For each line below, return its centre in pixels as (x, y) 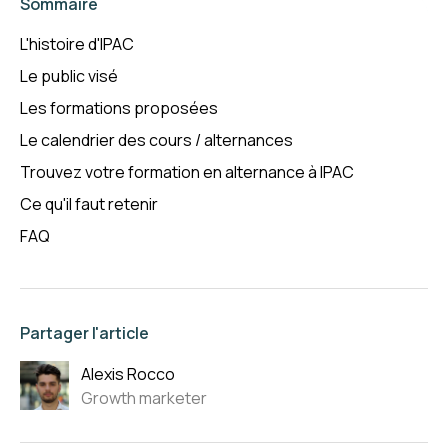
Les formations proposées (119, 108)
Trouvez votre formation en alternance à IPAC (187, 172)
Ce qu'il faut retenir (89, 204)
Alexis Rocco (128, 373)
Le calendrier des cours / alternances (156, 140)
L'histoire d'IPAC (77, 44)
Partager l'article (84, 333)
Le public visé (69, 76)
